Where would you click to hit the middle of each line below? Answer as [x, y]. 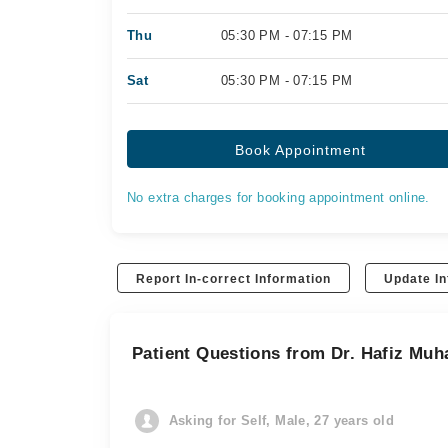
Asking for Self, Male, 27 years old [281, 420]
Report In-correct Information [234, 279]
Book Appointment [301, 150]
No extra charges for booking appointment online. [278, 197]
